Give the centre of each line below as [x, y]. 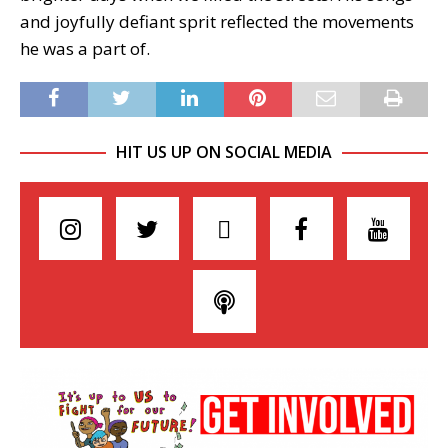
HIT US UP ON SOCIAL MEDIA [224, 151]
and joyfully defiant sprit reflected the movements [217, 21]
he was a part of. [85, 48]
